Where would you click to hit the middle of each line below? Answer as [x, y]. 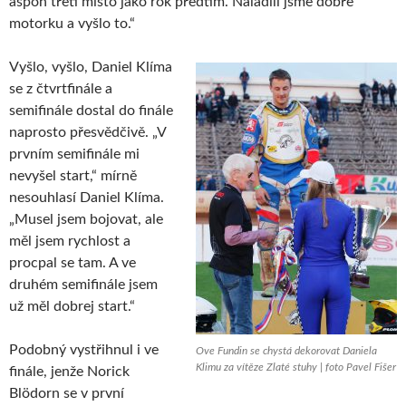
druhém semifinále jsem [83, 284]
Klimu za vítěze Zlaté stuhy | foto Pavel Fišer [296, 367]
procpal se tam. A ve [72, 262]
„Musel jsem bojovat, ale [86, 219]
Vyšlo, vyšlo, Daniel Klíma [91, 67]
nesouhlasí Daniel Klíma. [87, 197]
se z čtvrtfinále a [61, 88]
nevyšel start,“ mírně [73, 175]
